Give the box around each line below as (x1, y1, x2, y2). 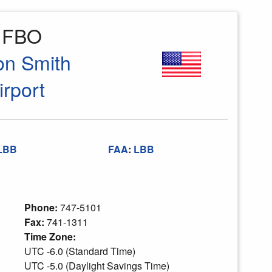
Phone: (24, 200, 60, 214)
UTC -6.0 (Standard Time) (24, 244, 135, 258)
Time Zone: (24, 229, 78, 243)
